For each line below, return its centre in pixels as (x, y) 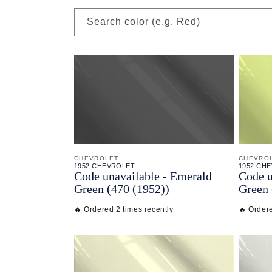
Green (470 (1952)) (122, 189)
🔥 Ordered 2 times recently (124, 209)
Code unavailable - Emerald (143, 176)
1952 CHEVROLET (105, 165)
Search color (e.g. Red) (144, 22)
